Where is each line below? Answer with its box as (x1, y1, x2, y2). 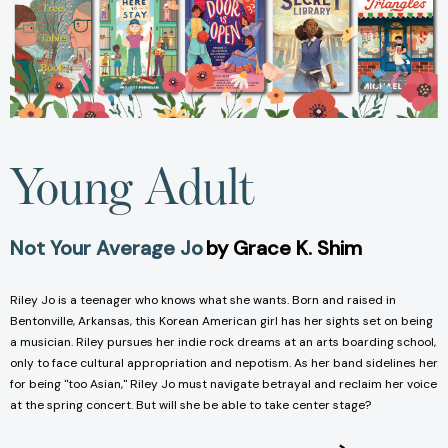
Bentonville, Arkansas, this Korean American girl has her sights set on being (10, 313, 433, 330)
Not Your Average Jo (10, 235, 203, 262)
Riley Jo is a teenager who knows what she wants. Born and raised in (10, 292, 396, 309)
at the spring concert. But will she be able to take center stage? (10, 397, 371, 414)
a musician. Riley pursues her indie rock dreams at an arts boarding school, (10, 334, 436, 351)
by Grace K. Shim (206, 235, 367, 262)
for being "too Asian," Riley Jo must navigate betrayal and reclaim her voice (10, 376, 437, 393)
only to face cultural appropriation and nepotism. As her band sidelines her (10, 355, 438, 372)
